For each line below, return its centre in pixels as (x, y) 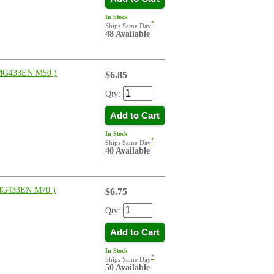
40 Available (128, 150)
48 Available (128, 34)
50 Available (128, 267)
